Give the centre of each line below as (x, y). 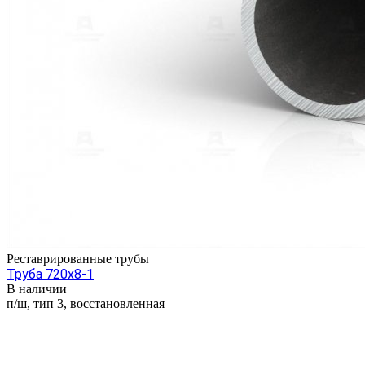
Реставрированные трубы (78, 258)
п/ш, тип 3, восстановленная (86, 303)
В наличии (37, 288)
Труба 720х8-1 (50, 274)
